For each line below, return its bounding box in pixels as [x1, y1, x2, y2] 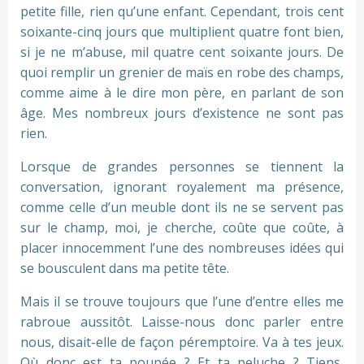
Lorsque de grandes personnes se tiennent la [20, 158, 344, 175]
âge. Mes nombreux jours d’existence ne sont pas [20, 104, 344, 122]
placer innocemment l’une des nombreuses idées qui [20, 239, 344, 257]
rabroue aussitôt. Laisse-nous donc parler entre [20, 313, 344, 331]
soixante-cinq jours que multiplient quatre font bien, [20, 23, 344, 41]
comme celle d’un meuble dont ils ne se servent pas [20, 198, 344, 216]
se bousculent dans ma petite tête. [20, 259, 229, 277]
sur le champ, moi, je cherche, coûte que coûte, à [20, 219, 344, 236]
